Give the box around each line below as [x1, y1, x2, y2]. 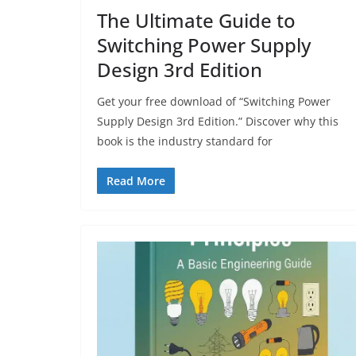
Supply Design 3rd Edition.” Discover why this [97, 113, 339, 129]
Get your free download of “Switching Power [97, 93, 331, 109]
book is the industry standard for [97, 133, 273, 149]
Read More [106, 172, 165, 188]
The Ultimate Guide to [97, 6, 296, 33]
